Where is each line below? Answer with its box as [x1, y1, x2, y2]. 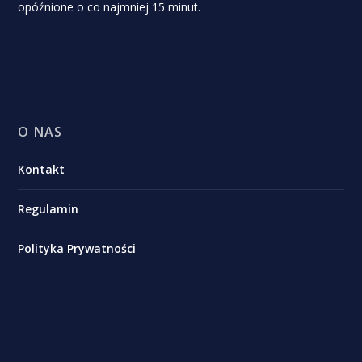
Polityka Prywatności [18, 241, 137, 257]
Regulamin [18, 201, 79, 217]
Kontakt [18, 162, 65, 178]
